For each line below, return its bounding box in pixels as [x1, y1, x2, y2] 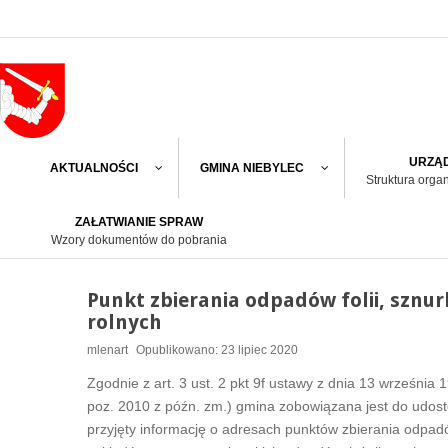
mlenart [87, 343, 128, 357]
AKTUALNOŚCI [50, 161, 138, 175]
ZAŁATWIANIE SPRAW [75, 215, 203, 229]
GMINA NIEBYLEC [200, 161, 304, 175]
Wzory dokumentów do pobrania [51, 233, 227, 247]
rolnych [87, 310, 162, 334]
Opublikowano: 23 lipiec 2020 [136, 343, 298, 357]
